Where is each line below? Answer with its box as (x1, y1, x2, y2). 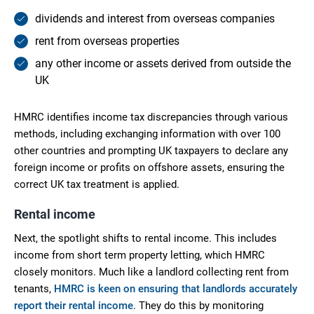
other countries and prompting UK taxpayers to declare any (14, 144, 288, 157)
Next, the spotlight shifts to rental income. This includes (14, 231, 277, 245)
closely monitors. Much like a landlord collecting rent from (14, 265, 289, 278)
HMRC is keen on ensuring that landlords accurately (54, 282, 297, 295)
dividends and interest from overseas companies (35, 11, 275, 25)
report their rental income (14, 299, 133, 312)
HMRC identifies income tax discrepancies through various (14, 110, 288, 123)
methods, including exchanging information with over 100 (14, 127, 280, 140)
